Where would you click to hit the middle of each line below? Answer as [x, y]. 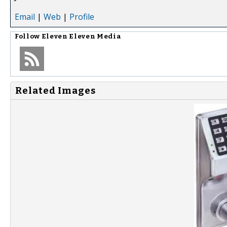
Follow [28, 36]
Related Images [55, 90]
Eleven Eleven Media [81, 36]
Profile [82, 16]
